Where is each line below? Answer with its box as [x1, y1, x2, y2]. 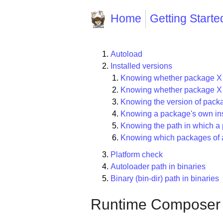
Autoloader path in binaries [111, 162, 206, 171]
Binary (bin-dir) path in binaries [111, 174, 219, 183]
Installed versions [111, 62, 172, 71]
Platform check [111, 150, 163, 159]
